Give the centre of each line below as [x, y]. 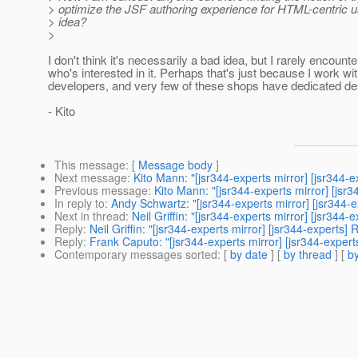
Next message [91, 178]
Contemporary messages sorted [136, 255]
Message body [175, 165]
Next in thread [90, 216]
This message [90, 165]
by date [249, 255]
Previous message [101, 191]
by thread [308, 255]
